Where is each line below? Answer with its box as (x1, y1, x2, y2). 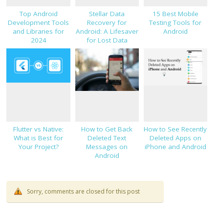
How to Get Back (81, 125, 133, 134)
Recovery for (87, 18, 127, 27)
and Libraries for (13, 27, 65, 36)
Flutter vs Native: (13, 125, 64, 134)
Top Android (19, 9, 58, 19)
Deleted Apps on (149, 133, 201, 143)
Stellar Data (89, 9, 125, 19)
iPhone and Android (144, 142, 206, 152)
